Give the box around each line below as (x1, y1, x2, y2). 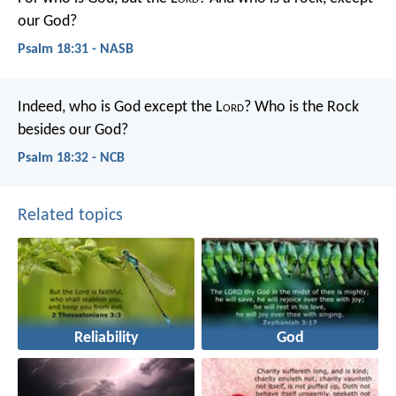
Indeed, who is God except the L (18, 98, 223, 116)
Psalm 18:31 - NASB (18, 42, 133, 57)
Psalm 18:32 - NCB (18, 150, 125, 165)
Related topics (18, 206, 123, 225)
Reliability (73, 331, 139, 346)
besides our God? (18, 121, 128, 139)
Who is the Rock (251, 98, 359, 116)
